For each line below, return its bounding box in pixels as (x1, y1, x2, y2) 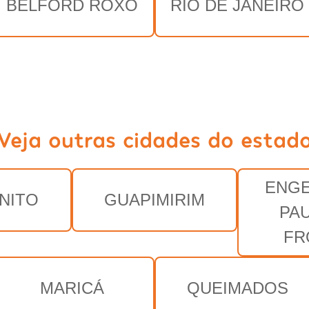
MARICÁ (39, 278, 104, 297)
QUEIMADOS (186, 278, 288, 297)
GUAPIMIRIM (104, 190, 205, 209)
